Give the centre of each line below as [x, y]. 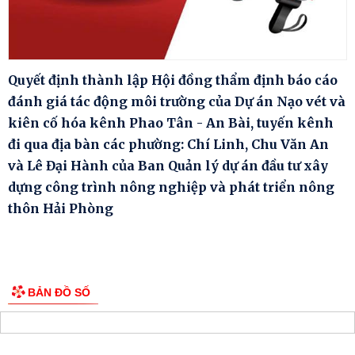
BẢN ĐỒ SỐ [59, 292]
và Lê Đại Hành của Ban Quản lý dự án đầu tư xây [168, 165]
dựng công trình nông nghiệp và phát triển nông [171, 187]
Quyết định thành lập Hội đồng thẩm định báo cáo [173, 80]
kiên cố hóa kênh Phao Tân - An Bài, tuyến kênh [171, 122]
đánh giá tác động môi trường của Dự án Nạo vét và [177, 101]
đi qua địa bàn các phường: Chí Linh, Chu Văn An [168, 144]
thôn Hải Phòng [61, 208]
